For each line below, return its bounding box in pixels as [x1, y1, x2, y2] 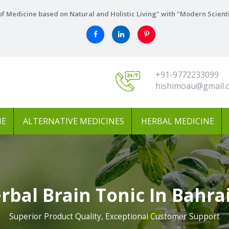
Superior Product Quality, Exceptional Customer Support [9, 211, 220, 222]
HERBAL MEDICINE [141, 116, 214, 127]
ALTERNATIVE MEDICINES [23, 116, 124, 127]
